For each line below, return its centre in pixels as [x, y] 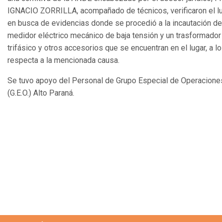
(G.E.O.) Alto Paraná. [41, 93]
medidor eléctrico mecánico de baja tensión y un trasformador [114, 36]
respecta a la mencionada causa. [63, 60]
